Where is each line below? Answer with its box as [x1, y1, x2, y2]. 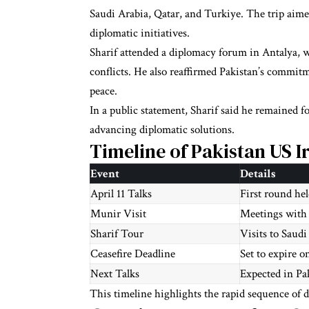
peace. [90, 83, 117, 99]
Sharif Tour [90, 226, 143, 241]
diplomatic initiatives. [90, 25, 190, 41]
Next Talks [90, 266, 139, 281]
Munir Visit [90, 206, 146, 221]
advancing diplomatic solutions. [90, 121, 235, 137]
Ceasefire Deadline [90, 246, 175, 261]
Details [240, 166, 276, 181]
